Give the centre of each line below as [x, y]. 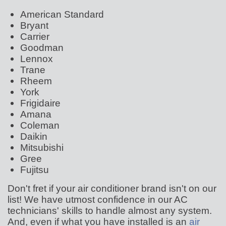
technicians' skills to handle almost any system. [110, 211]
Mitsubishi [42, 148]
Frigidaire [40, 103]
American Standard [62, 14]
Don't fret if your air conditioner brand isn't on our [112, 188]
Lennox [37, 59]
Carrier [35, 37]
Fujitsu [35, 170]
